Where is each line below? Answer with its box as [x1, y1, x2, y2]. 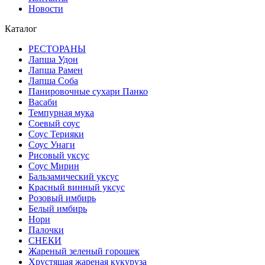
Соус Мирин [28, 161, 79, 172]
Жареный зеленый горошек [28, 246, 140, 257]
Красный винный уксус [28, 182, 125, 193]
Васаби [28, 97, 57, 108]
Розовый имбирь [28, 193, 96, 203]
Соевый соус [28, 118, 80, 129]
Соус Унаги [28, 140, 75, 150]
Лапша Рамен [28, 65, 83, 76]
